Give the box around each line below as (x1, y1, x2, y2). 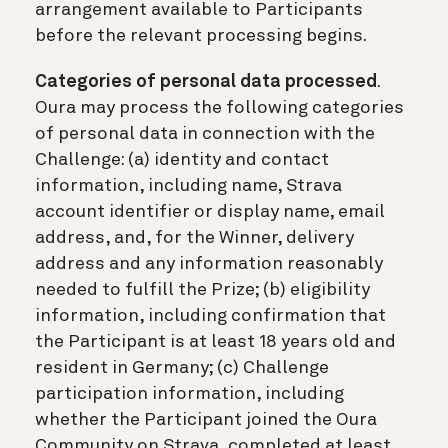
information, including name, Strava (35, 176, 342, 195)
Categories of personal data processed (35, 72, 377, 91)
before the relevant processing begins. (35, 26, 367, 45)
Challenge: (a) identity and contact (35, 150, 329, 169)
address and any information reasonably (35, 254, 383, 273)
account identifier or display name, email (35, 202, 385, 221)
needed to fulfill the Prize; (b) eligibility (35, 280, 370, 299)
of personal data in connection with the (35, 124, 375, 143)
